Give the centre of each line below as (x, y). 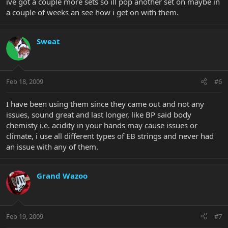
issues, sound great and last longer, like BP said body (99, 115)
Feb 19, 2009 (25, 216)
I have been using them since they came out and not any (105, 104)
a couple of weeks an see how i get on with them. (92, 12)
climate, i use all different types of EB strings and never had (110, 136)
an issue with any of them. (52, 147)
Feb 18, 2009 (25, 82)
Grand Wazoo (62, 176)
